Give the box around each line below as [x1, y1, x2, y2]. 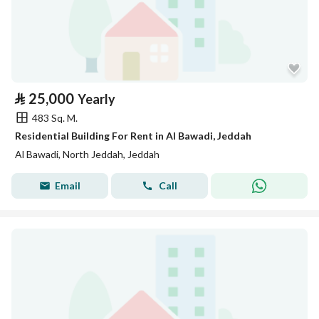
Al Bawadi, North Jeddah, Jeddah [15, 148, 159, 160]
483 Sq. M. [32, 111, 78, 124]
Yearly [78, 91, 115, 107]
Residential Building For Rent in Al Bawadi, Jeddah [15, 130, 251, 142]
